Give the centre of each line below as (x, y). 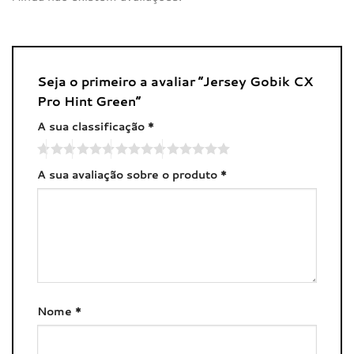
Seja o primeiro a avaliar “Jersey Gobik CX (175, 81)
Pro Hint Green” (90, 100)
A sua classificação (92, 126)
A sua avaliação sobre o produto (129, 175)
